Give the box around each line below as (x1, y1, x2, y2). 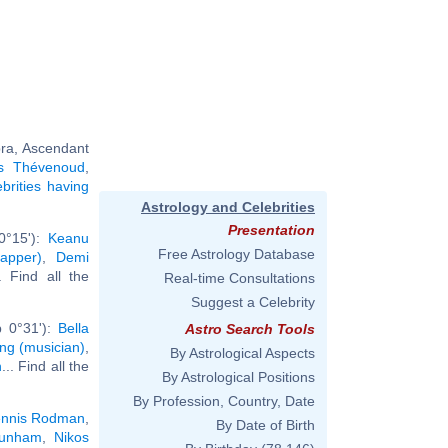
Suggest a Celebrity (191, 294, 315, 310)
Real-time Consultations (164, 270, 315, 286)
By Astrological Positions (162, 369, 315, 385)
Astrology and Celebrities (141, 199, 315, 215)
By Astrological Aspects (170, 345, 315, 361)
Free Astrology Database (158, 246, 315, 262)
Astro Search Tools (185, 321, 315, 337)
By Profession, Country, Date (133, 393, 315, 409)
